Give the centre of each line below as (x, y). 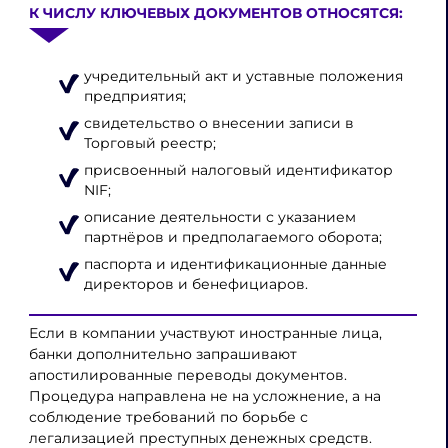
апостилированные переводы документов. (187, 374)
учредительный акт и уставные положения (244, 76)
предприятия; (135, 96)
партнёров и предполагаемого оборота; (233, 236)
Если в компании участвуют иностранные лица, (205, 332)
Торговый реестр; (150, 143)
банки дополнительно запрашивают (162, 353)
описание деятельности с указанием (220, 216)
